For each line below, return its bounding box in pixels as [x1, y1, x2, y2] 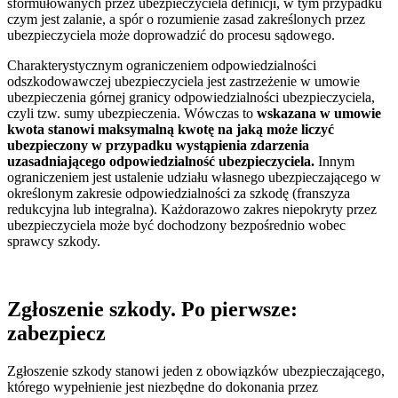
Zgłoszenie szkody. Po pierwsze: [7, 297, 298, 321]
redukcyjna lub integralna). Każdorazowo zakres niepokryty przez [7, 201, 377, 217]
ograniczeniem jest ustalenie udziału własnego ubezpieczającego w [7, 169, 381, 185]
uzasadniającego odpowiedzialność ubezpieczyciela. [7, 153, 314, 169]
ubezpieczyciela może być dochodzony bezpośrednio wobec [7, 217, 346, 233]
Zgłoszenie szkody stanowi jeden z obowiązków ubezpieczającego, [7, 362, 385, 378]
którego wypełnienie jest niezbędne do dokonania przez [7, 378, 318, 394]
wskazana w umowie [257, 105, 381, 121]
